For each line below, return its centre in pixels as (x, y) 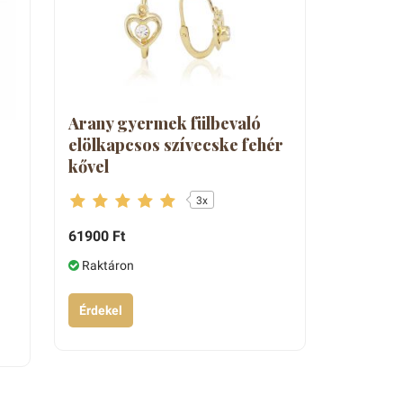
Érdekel (100, 311)
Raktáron (106, 266)
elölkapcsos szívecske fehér (175, 145)
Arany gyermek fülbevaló (164, 124)
